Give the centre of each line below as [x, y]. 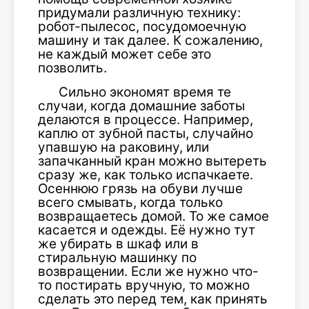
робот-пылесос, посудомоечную [142, 27]
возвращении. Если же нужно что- [148, 271]
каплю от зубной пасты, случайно [146, 133]
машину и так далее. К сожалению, [150, 40]
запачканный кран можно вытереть [152, 161]
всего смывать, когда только [130, 202]
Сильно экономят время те [145, 92]
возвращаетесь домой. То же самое [153, 216]
